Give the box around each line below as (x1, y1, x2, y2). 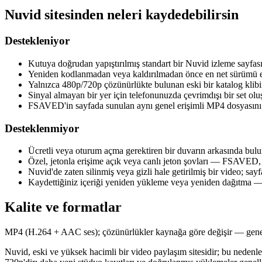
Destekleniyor (5, 35, 70, 47)
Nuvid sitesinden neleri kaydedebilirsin (5, 7, 239, 23)
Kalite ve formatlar (5, 199, 122, 215)
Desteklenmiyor (5, 122, 79, 135)
